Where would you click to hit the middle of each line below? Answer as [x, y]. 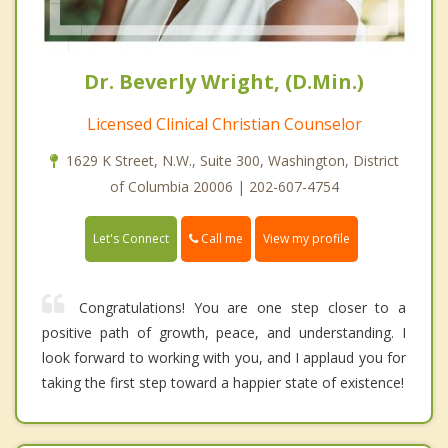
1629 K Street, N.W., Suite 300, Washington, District [232, 160]
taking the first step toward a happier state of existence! [223, 383]
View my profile [306, 239]
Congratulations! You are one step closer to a [242, 308]
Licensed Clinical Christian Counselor [224, 123]
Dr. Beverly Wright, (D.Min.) [224, 81]
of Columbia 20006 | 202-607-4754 [224, 186]
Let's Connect [131, 239]
